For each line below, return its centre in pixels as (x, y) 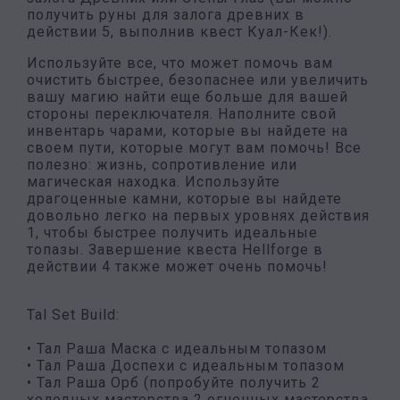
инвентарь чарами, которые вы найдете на (187, 131)
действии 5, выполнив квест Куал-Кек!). (179, 32)
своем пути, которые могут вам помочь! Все (194, 148)
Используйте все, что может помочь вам (180, 63)
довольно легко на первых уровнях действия (198, 216)
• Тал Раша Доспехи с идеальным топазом (186, 366)
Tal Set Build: (73, 315)
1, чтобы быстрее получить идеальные (172, 233)
